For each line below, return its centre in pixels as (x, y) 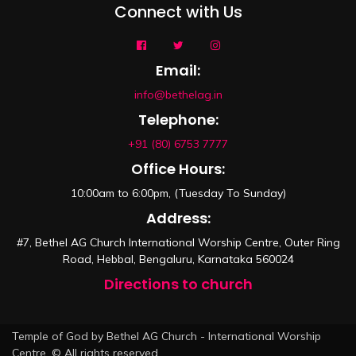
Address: (178, 218)
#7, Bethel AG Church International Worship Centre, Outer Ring (178, 242)
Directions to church (178, 284)
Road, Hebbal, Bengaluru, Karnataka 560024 (178, 259)
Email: (178, 70)
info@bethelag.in (178, 95)
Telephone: (178, 120)
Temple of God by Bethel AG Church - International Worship (166, 336)
